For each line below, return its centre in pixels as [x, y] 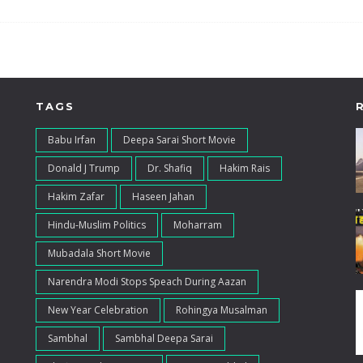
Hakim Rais [244, 168]
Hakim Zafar [76, 196]
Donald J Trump [83, 168]
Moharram [197, 224]
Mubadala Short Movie [99, 253]
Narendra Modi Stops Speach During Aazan [147, 281]
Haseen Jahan [163, 196]
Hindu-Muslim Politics [96, 224]
